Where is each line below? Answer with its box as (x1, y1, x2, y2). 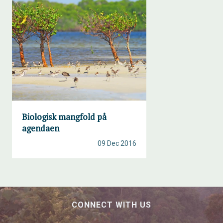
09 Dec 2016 (98, 139, 136, 147)
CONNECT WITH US (72, 200, 151, 210)
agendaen (22, 122, 59, 134)
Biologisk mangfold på (22, 111, 107, 122)
